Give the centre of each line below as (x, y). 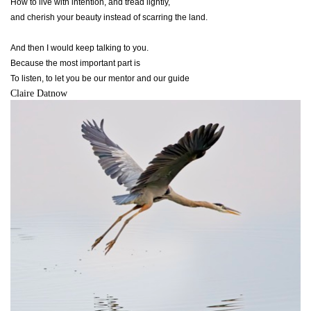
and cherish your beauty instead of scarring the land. (109, 17)
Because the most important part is (75, 63)
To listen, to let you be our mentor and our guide (100, 78)
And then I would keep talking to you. (79, 48)
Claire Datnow (39, 93)
